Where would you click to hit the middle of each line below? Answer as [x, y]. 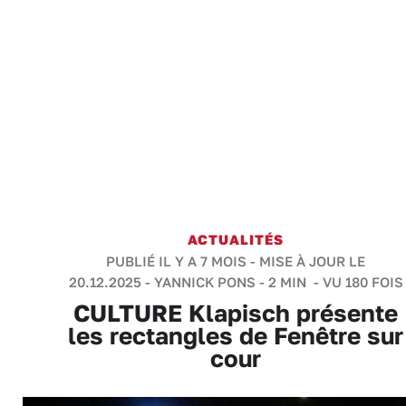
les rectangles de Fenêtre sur [236, 336]
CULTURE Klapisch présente [236, 313]
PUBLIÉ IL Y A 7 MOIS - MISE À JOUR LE [236, 261]
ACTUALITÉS [236, 239]
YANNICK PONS [204, 282]
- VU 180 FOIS [356, 282]
